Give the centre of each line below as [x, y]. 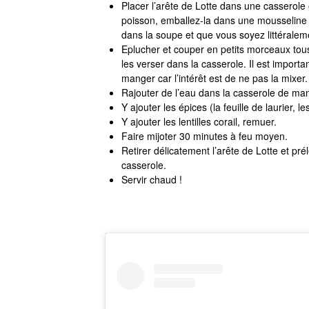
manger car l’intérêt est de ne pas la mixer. [214, 78]
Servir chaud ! [151, 179]
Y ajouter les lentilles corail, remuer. [199, 121]
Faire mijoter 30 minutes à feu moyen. [204, 136]
